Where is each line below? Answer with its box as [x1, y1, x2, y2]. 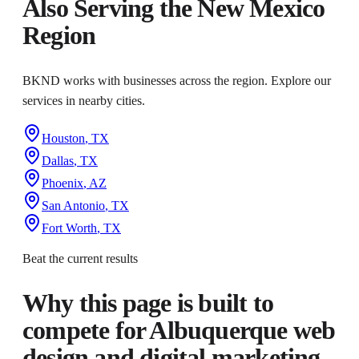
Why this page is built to [22, 288, 274, 318]
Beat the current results [22, 251, 138, 265]
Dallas [42, 153, 74, 167]
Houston [42, 131, 85, 145]
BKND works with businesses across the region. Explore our [22, 73, 331, 87]
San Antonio [42, 198, 105, 212]
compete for [22, 316, 150, 345]
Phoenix [42, 175, 83, 190]
